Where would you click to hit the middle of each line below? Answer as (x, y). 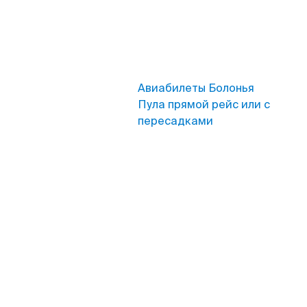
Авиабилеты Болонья (196, 88)
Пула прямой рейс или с (204, 105)
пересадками (175, 121)
